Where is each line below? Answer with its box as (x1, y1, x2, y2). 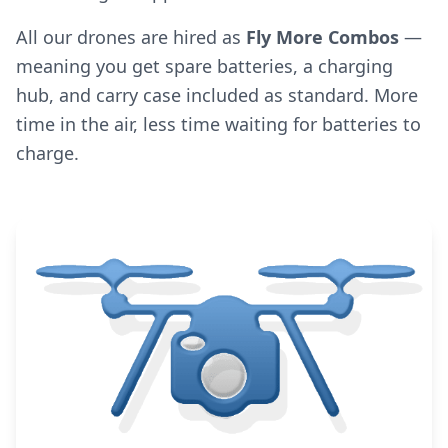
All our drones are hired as (16, 25, 246, 49)
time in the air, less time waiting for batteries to (16, 112, 421, 136)
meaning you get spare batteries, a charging (16, 54, 393, 78)
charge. (16, 141, 79, 165)
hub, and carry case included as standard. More (16, 83, 418, 107)
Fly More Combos (246, 25, 399, 49)
